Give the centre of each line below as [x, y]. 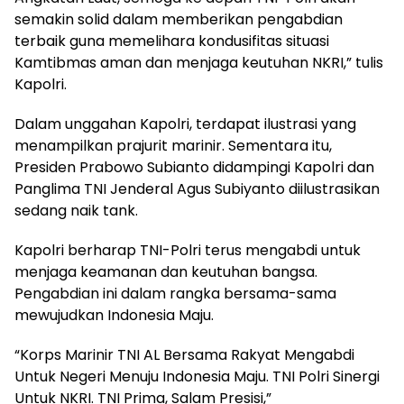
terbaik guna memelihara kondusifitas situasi [172, 41]
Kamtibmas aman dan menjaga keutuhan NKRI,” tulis [199, 63]
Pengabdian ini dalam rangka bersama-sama [175, 294]
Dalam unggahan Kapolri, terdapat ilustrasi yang [185, 124]
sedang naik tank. [76, 211]
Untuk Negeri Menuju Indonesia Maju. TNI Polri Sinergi [197, 377]
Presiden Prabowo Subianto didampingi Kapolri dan [194, 168]
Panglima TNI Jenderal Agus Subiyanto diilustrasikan [197, 189]
